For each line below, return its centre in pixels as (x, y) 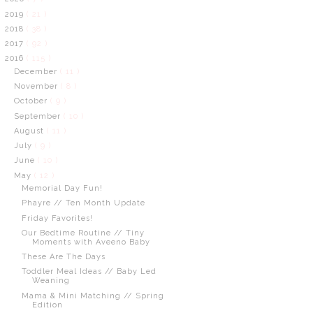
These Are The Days (63, 257)
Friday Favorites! (57, 218)
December (37, 71)
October (32, 101)
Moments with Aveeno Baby (91, 242)
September (38, 116)
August (30, 131)
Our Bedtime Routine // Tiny (83, 233)
